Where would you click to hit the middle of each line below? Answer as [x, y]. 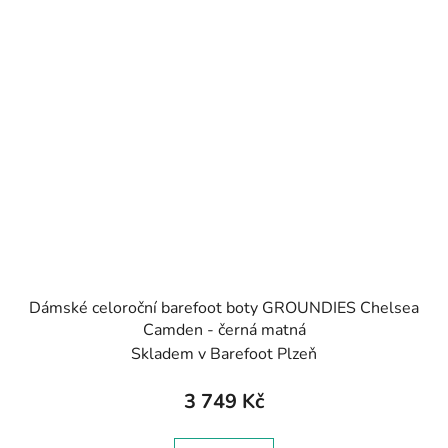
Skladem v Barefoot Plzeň [224, 353]
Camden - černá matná [224, 329]
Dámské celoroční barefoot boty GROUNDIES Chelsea [224, 307]
